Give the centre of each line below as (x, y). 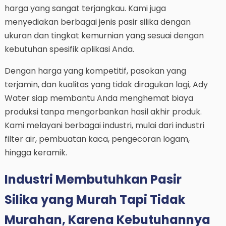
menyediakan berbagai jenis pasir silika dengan (97, 22)
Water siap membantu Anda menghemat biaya (99, 98)
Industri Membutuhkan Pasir (93, 179)
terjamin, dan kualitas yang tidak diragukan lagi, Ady (106, 84)
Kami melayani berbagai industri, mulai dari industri (104, 125)
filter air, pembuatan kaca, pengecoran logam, (97, 139)
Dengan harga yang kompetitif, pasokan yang (95, 71)
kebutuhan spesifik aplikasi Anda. (69, 49)
